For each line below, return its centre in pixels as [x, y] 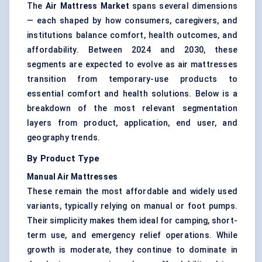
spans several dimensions [183, 6]
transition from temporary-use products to [132, 79]
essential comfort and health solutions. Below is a [132, 94]
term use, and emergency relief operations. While [132, 235]
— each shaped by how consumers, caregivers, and [132, 21]
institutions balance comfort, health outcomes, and [132, 35]
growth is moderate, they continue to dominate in [132, 250]
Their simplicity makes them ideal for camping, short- [132, 221]
